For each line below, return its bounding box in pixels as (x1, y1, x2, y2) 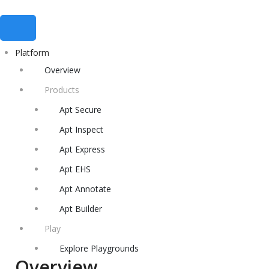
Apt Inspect (59, 124, 103, 135)
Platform (15, 47, 49, 58)
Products (44, 84, 79, 95)
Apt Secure (59, 104, 101, 115)
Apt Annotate (59, 183, 111, 195)
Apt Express (59, 144, 105, 155)
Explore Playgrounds (59, 243, 139, 254)
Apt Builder (59, 203, 102, 214)
